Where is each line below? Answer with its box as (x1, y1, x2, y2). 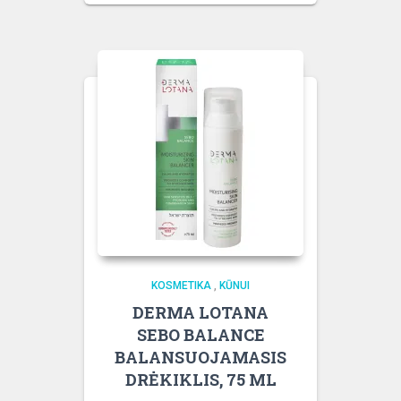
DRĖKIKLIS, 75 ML (124, 369, 277, 390)
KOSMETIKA (151, 279, 211, 292)
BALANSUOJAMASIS (115, 346, 286, 368)
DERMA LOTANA (132, 302, 269, 323)
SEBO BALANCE (136, 324, 265, 346)
